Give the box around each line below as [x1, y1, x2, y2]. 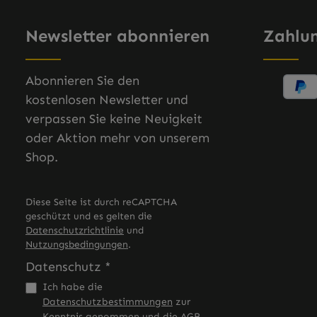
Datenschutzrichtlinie [25, 224, 124, 236]
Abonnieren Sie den [25, 73, 139, 88]
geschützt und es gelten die [25, 210, 152, 222]
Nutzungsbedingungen [25, 238, 128, 250]
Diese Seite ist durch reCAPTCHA [25, 196, 177, 208]
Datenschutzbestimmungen [42, 296, 173, 308]
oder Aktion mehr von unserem [25, 130, 209, 146]
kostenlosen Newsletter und [25, 92, 188, 108]
